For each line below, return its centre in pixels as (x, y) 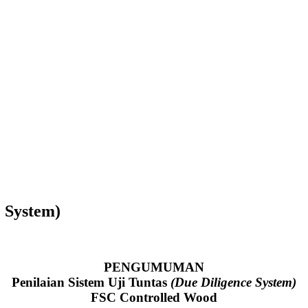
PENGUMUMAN (154, 267)
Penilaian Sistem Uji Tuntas (91, 282)
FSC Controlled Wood (154, 297)
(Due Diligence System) (233, 282)
